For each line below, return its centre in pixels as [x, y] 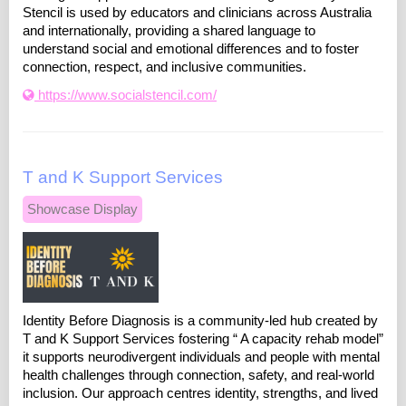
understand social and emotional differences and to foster [191, 49]
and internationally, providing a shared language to [169, 31]
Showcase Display [82, 210]
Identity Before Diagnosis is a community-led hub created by [200, 321]
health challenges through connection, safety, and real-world [198, 376]
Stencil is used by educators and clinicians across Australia [197, 13]
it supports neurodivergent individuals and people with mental [201, 358]
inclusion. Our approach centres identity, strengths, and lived [200, 394]
